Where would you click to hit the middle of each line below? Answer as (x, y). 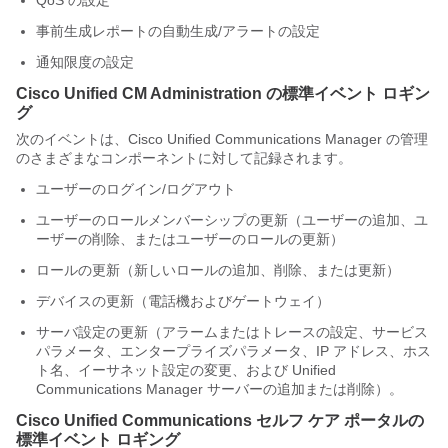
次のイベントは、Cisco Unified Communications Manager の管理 (222, 139)
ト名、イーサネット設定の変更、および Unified (186, 370)
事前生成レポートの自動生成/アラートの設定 (178, 31)
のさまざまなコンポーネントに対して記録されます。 (184, 158)
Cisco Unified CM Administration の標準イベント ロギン (223, 93)
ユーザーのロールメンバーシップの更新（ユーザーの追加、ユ (232, 220)
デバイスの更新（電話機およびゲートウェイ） (183, 301)
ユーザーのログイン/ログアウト (136, 189)
